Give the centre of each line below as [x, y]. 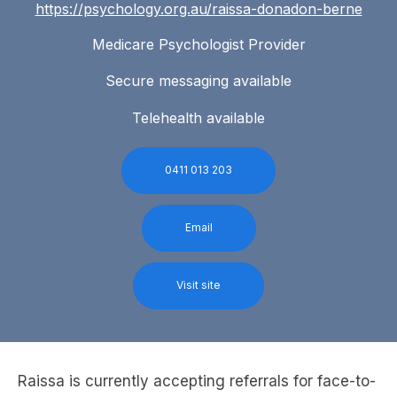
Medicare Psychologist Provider [198, 44]
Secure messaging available [198, 81]
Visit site [198, 284]
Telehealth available [198, 117]
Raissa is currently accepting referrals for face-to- [197, 381]
